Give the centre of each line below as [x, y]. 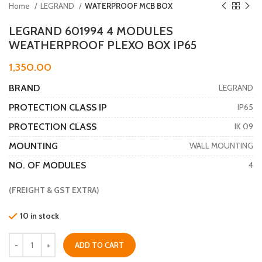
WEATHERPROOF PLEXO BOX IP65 [103, 45]
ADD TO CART [99, 245]
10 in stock [39, 216]
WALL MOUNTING [221, 146]
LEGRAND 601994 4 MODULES [91, 31]
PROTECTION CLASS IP [58, 107]
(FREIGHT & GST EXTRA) [54, 190]
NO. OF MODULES [47, 165]
